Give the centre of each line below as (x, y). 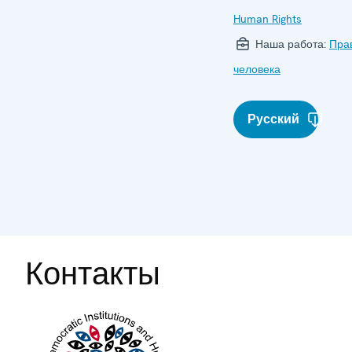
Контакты (93, 273)
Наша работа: (291, 44)
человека (257, 69)
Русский (273, 119)
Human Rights (268, 18)
